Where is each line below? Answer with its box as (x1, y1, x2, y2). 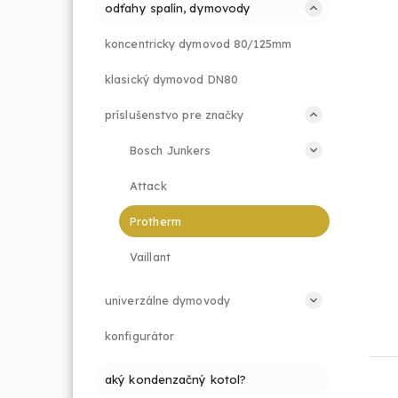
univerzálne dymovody (105, 293, 230, 307)
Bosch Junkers (130, 143, 211, 157)
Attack (130, 179, 167, 193)
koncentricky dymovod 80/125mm (105, 36, 291, 51)
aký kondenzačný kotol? (105, 372, 247, 386)
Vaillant (130, 250, 171, 264)
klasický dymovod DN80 (105, 72, 239, 86)
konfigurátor (105, 329, 175, 343)
